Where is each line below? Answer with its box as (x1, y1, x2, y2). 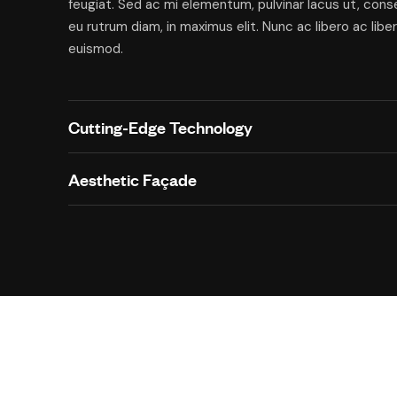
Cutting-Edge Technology (68, 114, 253, 138)
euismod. (68, 39, 123, 58)
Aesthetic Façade (68, 167, 197, 191)
